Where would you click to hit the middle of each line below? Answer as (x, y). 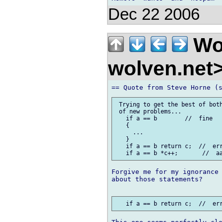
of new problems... (148, 111)
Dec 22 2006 (154, 15)
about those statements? (157, 179)
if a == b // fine (164, 118)
